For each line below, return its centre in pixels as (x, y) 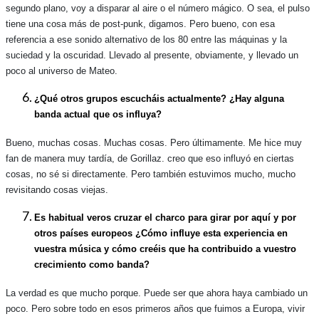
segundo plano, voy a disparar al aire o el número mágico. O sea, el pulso (158, 8)
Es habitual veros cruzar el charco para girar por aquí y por (165, 218)
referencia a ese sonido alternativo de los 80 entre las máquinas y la (146, 39)
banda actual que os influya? (98, 115)
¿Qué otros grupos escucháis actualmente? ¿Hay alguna (159, 99)
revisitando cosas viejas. (57, 189)
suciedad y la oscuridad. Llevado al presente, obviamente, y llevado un (152, 55)
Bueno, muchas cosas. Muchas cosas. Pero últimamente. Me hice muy (154, 142)
